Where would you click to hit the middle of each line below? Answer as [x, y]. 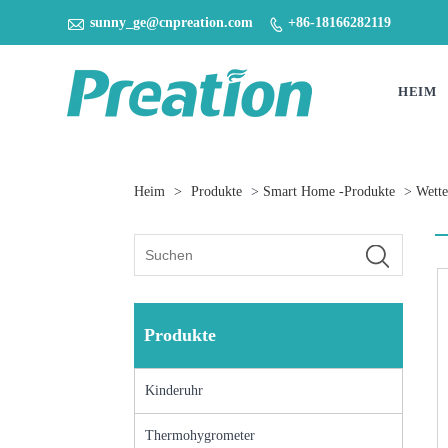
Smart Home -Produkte [329, 191]
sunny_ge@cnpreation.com [172, 22]
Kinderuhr [174, 390]
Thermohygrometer [200, 435]
